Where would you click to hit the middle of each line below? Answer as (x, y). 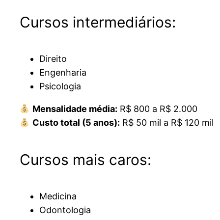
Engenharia (63, 73)
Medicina (58, 196)
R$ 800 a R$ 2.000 (157, 109)
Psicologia (60, 86)
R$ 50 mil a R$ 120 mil (166, 123)
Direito (53, 59)
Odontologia (65, 210)
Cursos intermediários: (98, 22)
